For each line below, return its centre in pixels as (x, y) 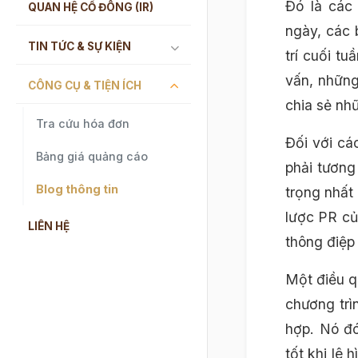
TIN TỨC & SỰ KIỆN (80, 46)
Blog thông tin (77, 189)
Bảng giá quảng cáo (92, 156)
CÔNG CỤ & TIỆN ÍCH (85, 85)
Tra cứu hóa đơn (83, 123)
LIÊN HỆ (49, 226)
